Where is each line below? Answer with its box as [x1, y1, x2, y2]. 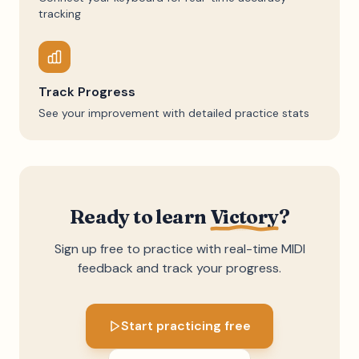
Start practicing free [121, 317, 251, 334]
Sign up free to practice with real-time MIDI [54, 240, 305, 257]
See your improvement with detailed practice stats [38, 106, 309, 120]
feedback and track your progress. [78, 260, 281, 276]
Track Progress [38, 83, 135, 100]
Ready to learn [69, 205, 210, 228]
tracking [38, 6, 81, 21]
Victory [209, 205, 279, 228]
